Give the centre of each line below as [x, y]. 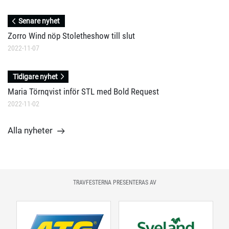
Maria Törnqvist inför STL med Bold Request [83, 92]
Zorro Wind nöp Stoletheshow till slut [71, 36]
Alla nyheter [30, 131]
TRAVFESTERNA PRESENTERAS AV [114, 183]
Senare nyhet [39, 21]
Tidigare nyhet [35, 77]
